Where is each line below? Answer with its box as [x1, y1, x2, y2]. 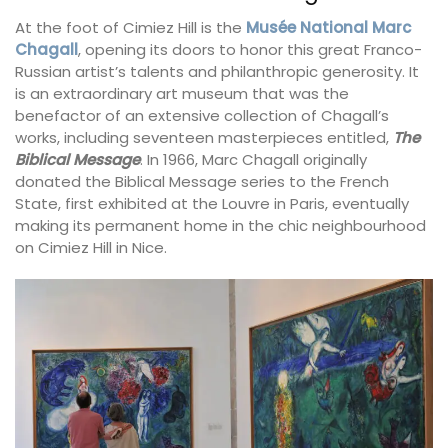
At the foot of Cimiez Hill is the [15, 17, 246, 39]
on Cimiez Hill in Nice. [15, 237, 167, 259]
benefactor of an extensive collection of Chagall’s [15, 105, 389, 127]
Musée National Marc [246, 17, 411, 39]
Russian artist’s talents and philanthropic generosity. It [15, 61, 419, 83]
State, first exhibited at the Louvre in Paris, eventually [15, 193, 409, 215]
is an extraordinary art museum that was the [15, 83, 349, 105]
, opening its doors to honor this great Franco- [78, 39, 422, 61]
